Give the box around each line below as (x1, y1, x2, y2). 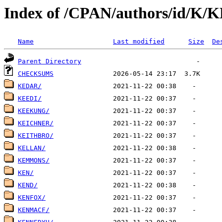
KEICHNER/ (18, 119, 54, 127)
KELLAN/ (18, 144, 46, 152)
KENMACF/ (18, 206, 50, 214)
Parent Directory (18, 57, 81, 65)
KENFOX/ (18, 194, 46, 202)
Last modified (113, 38, 165, 46)
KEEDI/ (18, 95, 42, 103)
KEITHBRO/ (18, 132, 54, 140)
